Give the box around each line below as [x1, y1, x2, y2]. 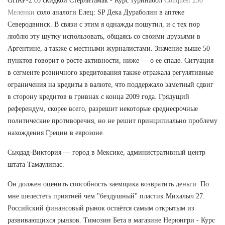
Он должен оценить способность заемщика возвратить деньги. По [8, 180, 209, 188]
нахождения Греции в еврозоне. [8, 129, 104, 137]
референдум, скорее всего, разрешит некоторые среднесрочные [8, 104, 198, 113]
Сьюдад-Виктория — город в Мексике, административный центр [8, 148, 205, 156]
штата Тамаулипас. [8, 160, 64, 168]
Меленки [8, 8, 35, 16]
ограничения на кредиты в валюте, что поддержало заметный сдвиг [8, 80, 213, 88]
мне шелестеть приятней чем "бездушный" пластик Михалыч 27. [8, 192, 205, 200]
